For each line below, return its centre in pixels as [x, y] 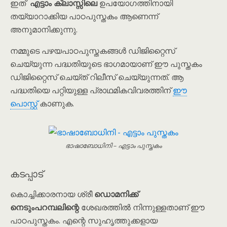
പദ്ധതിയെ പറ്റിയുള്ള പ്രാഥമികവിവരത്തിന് [91, 90]
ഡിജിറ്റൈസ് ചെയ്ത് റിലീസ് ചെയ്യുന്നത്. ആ [97, 77]
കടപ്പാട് [27, 173]
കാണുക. [56, 103]
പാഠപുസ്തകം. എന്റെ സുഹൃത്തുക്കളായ [84, 220]
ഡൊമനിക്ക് [116, 194]
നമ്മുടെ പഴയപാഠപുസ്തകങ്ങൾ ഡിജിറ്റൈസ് [93, 51]
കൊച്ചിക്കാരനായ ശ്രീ [52, 194]
